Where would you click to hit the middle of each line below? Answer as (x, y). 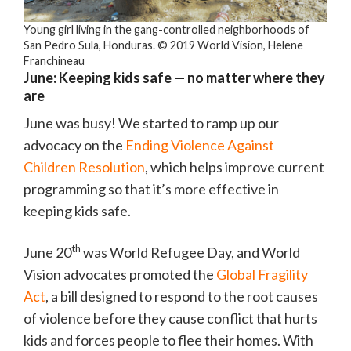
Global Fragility (262, 274)
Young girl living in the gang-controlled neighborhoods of (166, 29)
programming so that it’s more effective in (151, 188)
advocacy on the (74, 145)
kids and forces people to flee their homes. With (168, 340)
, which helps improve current (235, 166)
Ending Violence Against (200, 145)
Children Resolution (84, 166)
